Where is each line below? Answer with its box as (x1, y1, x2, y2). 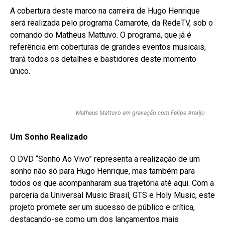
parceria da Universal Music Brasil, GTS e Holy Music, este (10, 190, 215, 200)
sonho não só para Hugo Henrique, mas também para (10, 166, 195, 176)
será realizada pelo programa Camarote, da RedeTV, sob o (10, 18, 213, 28)
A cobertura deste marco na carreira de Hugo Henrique (10, 6, 200, 16)
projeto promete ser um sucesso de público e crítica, (10, 202, 195, 212)
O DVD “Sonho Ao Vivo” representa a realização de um (10, 154, 200, 164)
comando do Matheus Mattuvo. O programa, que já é (10, 30, 191, 40)
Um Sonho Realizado (10, 132, 88, 142)
